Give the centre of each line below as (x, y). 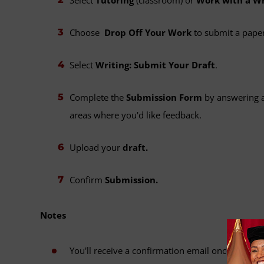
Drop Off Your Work (148, 32)
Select (82, 65)
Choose (87, 32)
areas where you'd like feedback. (136, 115)
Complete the (98, 97)
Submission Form (165, 97)
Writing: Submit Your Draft (155, 65)
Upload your (96, 147)
